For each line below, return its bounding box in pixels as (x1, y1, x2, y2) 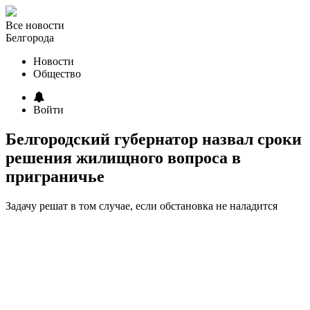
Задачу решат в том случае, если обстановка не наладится (6, 199, 277, 212)
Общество (33, 68, 81, 80)
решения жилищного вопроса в (6, 148, 241, 167)
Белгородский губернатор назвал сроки (6, 129, 302, 148)
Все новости (6, 19, 64, 31)
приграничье (6, 167, 104, 185)
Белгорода (6, 32, 54, 44)
